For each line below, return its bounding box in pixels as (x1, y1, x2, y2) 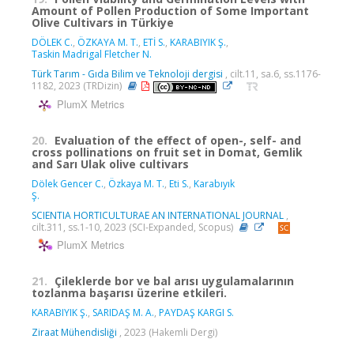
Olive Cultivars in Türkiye (32, 15, 174, 31)
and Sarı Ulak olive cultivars (32, 156, 189, 171)
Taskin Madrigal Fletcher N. (32, 47, 152, 62)
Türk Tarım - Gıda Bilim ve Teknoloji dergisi (32, 67, 223, 81)
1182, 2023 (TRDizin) (32, 79, 124, 93)
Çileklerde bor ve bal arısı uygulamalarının (55, 273, 294, 288)
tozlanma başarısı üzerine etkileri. (32, 284, 227, 300)
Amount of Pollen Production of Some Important (32, 3, 309, 19)
